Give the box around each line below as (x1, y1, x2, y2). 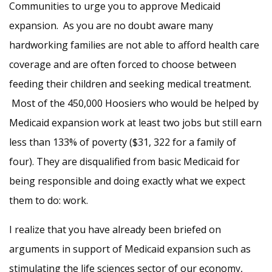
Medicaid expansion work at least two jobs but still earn (9, 116, 262, 129)
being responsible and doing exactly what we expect (9, 174, 245, 188)
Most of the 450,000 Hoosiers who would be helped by (9, 97, 259, 110)
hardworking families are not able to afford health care (9, 38, 259, 52)
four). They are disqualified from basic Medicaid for (9, 155, 240, 168)
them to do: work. (9, 194, 88, 207)
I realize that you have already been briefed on (9, 223, 221, 236)
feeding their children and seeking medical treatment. (9, 77, 251, 90)
